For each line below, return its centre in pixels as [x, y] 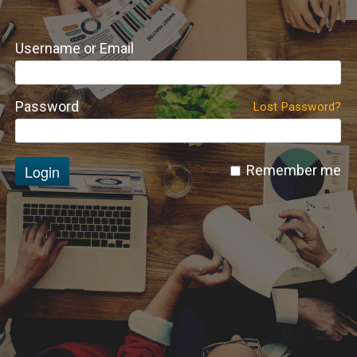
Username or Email [75, 48]
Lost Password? [297, 107]
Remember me [294, 170]
